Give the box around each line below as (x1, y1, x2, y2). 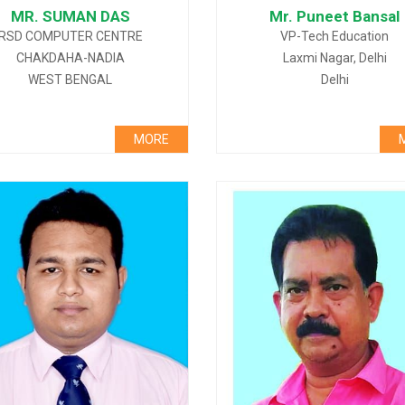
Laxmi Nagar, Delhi (282, 51, 387, 65)
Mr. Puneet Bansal (269, 7, 400, 25)
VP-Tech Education (280, 29, 390, 43)
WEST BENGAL (28, 72, 113, 87)
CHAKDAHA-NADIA (15, 51, 125, 65)
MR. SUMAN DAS (10, 7, 130, 25)
